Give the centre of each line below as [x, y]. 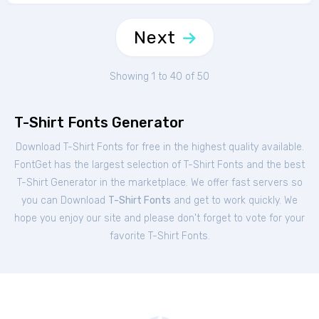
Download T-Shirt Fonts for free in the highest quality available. [159, 147]
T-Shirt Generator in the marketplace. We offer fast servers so [159, 183]
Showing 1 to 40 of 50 [159, 77]
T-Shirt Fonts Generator [99, 122]
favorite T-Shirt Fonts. [159, 236]
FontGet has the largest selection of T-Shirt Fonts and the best [159, 165]
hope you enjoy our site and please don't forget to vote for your [159, 218]
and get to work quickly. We [234, 200]
